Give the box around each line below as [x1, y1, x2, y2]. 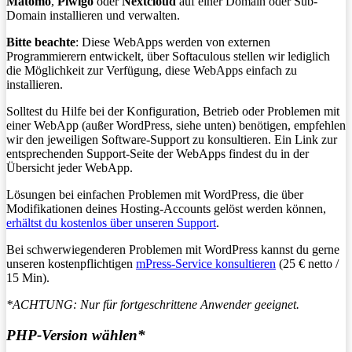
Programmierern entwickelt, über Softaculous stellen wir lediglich [6, 49, 330, 64]
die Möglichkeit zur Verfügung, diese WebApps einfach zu [6, 64, 297, 78]
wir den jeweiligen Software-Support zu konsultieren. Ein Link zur [6, 133, 337, 147]
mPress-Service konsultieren [136, 257, 276, 271]
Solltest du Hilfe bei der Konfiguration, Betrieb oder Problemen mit [6, 104, 339, 119]
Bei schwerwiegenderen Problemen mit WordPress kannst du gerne [6, 243, 339, 257]
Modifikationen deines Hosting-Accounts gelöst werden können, [6, 202, 326, 216]
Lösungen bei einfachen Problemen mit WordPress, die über [6, 188, 303, 202]
